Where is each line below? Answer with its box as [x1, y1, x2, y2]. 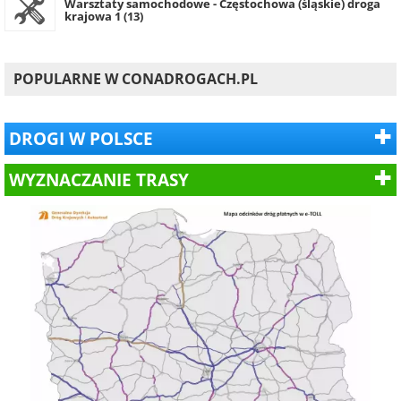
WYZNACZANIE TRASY [9, 168, 189, 191]
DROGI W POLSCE [9, 127, 153, 149]
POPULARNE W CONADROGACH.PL [13, 69, 258, 89]
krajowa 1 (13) [64, 8, 143, 24]
